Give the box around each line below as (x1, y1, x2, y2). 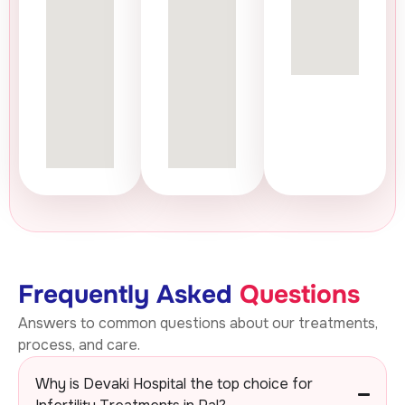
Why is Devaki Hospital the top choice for (35, 373, 313, 393)
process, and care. (18, 334, 140, 354)
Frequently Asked (18, 278, 240, 311)
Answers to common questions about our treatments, (18, 313, 378, 333)
